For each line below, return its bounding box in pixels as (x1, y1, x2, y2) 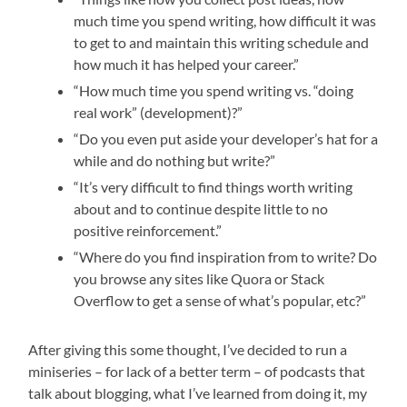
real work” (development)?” (74, 103, 243, 121)
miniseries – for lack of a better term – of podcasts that (28, 362, 366, 380)
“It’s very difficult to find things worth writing (74, 177, 353, 195)
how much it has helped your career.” (74, 55, 300, 73)
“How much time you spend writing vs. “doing (74, 81, 354, 99)
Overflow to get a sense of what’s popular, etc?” (74, 291, 367, 309)
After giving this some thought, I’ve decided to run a (28, 340, 348, 358)
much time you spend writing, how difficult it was (74, 11, 377, 29)
